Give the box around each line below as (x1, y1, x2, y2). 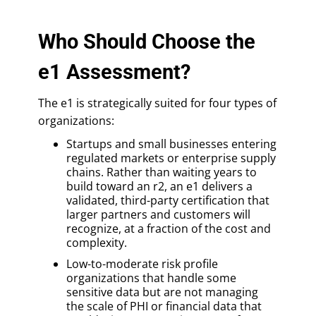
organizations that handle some (66, 269, 236, 286)
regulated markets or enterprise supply (66, 150, 276, 166)
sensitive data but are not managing (66, 284, 258, 300)
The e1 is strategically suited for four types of (38, 95, 276, 111)
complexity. (66, 234, 127, 250)
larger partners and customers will (66, 206, 250, 222)
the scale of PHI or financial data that (66, 298, 262, 314)
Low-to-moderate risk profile (66, 255, 218, 272)
